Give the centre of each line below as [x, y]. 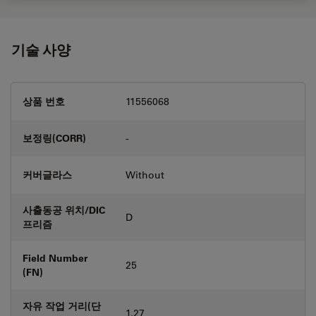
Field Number [55, 257]
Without [145, 175]
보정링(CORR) [54, 138]
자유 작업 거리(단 [62, 305]
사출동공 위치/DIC [64, 209]
